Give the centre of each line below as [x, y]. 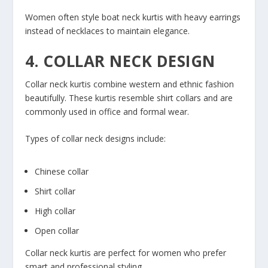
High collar [55, 211]
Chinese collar [62, 172]
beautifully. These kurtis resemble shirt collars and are [129, 98]
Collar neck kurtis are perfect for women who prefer [126, 252]
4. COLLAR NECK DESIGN [120, 61]
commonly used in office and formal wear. [107, 111]
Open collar [57, 230]
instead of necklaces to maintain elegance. [108, 31]
